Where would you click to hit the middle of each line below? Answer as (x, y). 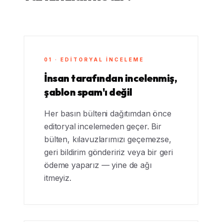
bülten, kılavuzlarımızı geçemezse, (108, 139)
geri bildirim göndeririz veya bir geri (109, 152)
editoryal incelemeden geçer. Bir (103, 126)
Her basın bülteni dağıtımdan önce (108, 113)
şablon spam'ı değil (88, 92)
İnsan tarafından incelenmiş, (111, 78)
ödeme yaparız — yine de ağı (98, 165)
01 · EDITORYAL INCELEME (94, 59)
